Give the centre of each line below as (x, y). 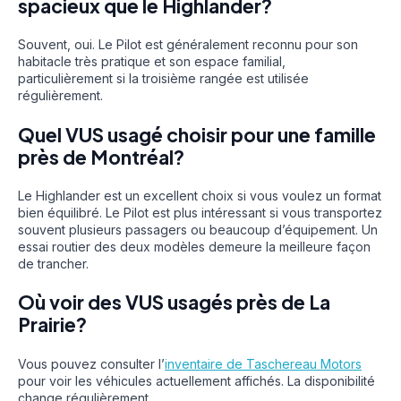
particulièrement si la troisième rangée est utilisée (163, 79)
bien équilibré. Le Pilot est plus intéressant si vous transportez (200, 213)
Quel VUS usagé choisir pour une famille (197, 134)
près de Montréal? (101, 157)
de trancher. (53, 264)
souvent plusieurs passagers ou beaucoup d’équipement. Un (198, 230)
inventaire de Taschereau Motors (263, 363)
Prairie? (52, 325)
